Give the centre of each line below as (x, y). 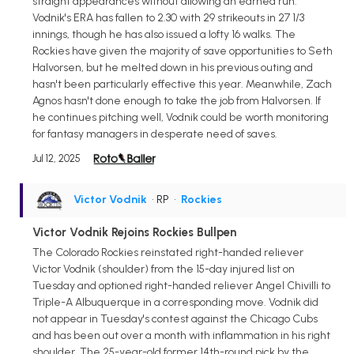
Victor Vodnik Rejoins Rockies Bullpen (134, 232)
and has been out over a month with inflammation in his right (181, 336)
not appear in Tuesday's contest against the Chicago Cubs (175, 319)
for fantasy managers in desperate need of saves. (155, 134)
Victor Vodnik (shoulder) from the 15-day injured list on (164, 269)
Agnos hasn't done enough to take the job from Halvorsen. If (177, 100)
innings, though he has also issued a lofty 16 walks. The (164, 34)
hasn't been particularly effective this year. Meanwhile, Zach (182, 84)
